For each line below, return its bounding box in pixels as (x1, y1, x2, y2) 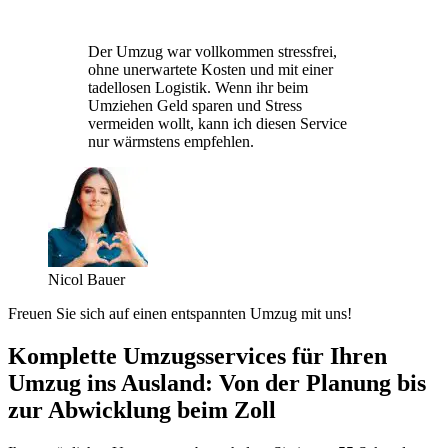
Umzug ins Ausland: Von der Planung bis (8, 369, 426, 396)
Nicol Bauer (48, 270, 125, 288)
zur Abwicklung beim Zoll (8, 396, 276, 423)
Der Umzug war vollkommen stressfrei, (88, 42, 337, 60)
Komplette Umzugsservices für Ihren (8, 342, 387, 369)
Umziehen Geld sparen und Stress (88, 96, 302, 114)
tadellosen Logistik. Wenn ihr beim (88, 78, 308, 96)
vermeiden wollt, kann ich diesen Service (88, 114, 347, 132)
